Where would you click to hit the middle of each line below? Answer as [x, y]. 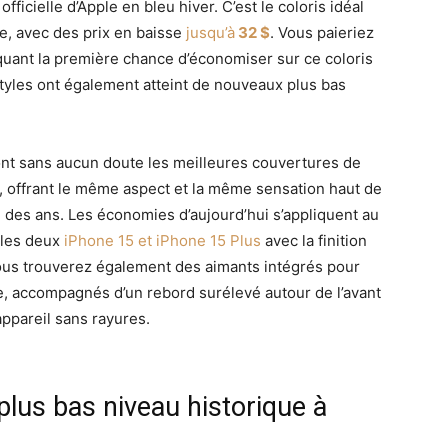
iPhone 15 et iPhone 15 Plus [162, 240]
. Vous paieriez [322, 32]
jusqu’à [210, 32]
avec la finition [314, 240]
